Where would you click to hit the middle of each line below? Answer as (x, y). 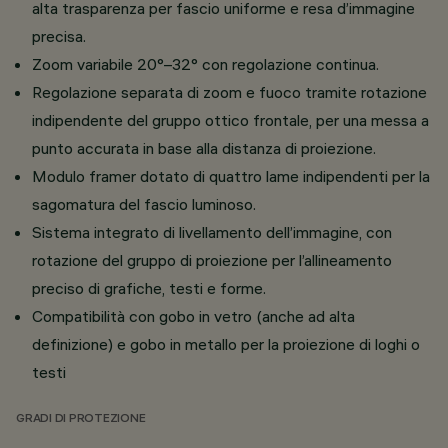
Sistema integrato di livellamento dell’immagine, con (212, 232)
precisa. (59, 36)
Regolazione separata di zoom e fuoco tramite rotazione (229, 92)
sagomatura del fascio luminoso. (144, 204)
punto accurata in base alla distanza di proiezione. (204, 148)
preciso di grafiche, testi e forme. (149, 288)
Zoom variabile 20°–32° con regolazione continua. (205, 64)
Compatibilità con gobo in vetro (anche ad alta (193, 316)
